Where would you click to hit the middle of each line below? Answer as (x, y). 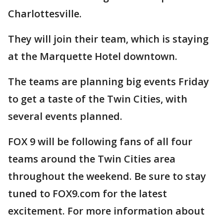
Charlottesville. (45, 14)
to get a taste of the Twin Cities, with (98, 99)
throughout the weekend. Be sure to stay (107, 176)
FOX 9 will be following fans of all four (100, 141)
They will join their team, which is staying (108, 39)
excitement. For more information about (106, 211)
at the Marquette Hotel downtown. (93, 56)
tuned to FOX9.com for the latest (87, 194)
